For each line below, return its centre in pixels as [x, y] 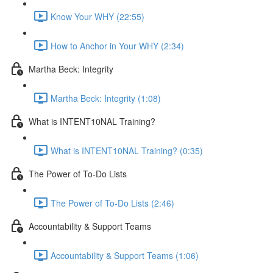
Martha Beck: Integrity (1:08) [106, 98]
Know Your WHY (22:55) [97, 16]
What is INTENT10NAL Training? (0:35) [127, 150]
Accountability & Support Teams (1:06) [125, 255]
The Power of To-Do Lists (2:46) [112, 203]
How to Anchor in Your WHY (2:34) [117, 45]
